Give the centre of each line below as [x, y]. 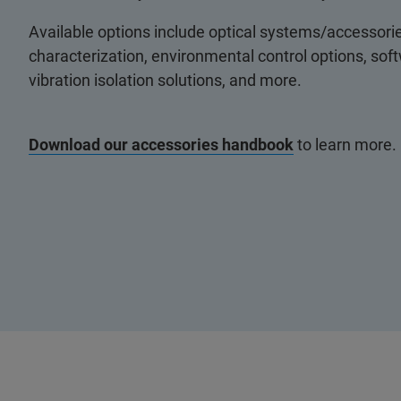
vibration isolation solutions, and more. [165, 80]
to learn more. [345, 144]
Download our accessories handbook [161, 144]
